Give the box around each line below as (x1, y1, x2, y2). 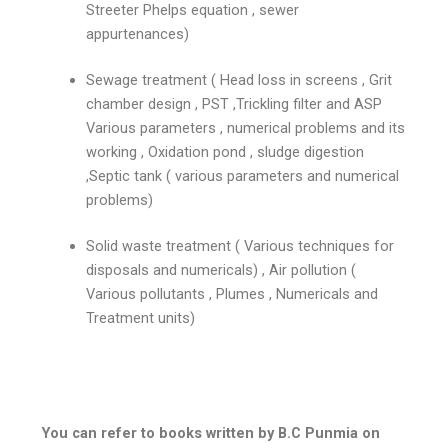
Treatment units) (86, 308, 196, 327)
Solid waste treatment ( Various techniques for (86, 236, 395, 255)
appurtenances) (86, 24, 190, 43)
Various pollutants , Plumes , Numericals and (86, 284, 379, 303)
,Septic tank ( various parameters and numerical (86, 166, 400, 185)
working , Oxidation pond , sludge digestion (86, 142, 365, 161)
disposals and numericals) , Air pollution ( (86, 260, 357, 279)
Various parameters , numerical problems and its (86, 118, 406, 137)
